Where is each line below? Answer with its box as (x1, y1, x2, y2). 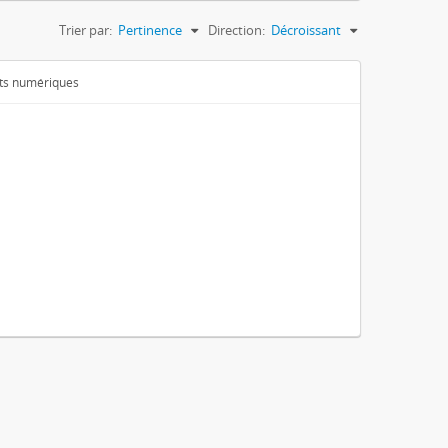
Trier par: (59, 21, 112, 40)
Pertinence (118, 21, 182, 40)
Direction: (208, 21, 265, 40)
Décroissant (271, 21, 341, 40)
